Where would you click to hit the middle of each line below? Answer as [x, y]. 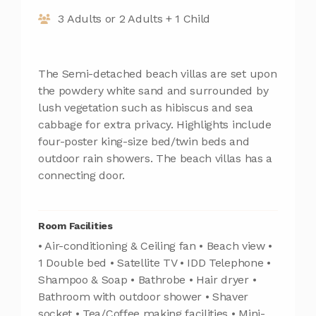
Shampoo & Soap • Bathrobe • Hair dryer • [147, 279]
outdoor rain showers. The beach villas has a [155, 158]
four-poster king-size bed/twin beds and [144, 141]
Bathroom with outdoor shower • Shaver [144, 296]
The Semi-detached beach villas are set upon [158, 73]
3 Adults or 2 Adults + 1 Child [134, 19]
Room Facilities [75, 225]
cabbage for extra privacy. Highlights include [155, 124]
